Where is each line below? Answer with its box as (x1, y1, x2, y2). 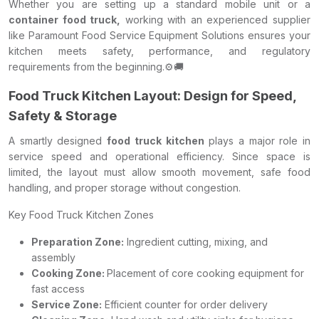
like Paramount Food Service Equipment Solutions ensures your (9, 29, 310, 41)
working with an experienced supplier (120, 14, 311, 26)
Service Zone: (31, 298, 102, 310)
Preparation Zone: (31, 236, 124, 248)
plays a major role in (204, 135, 311, 147)
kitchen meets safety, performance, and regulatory (9, 45, 310, 57)
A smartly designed (9, 135, 108, 147)
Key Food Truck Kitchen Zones (9, 209, 154, 221)
